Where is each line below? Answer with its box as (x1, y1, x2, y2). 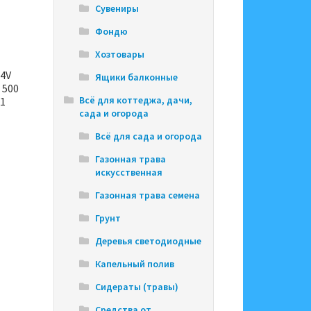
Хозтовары (94, 48, 144, 61)
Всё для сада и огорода (94, 130, 202, 143)
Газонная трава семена (94, 189, 200, 202)
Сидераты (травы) (94, 280, 178, 294)
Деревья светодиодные (94, 235, 201, 248)
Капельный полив (94, 258, 174, 271)
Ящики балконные (94, 71, 178, 84)
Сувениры (94, 2, 139, 15)
